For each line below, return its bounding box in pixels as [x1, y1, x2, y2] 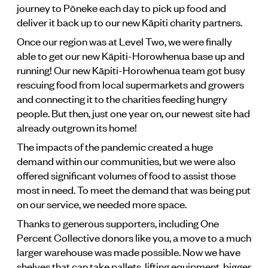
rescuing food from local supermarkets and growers [17, 77, 244, 92]
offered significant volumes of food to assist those [17, 167, 236, 182]
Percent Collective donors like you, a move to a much [17, 230, 251, 245]
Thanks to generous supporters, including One [17, 215, 219, 230]
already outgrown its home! [17, 120, 137, 135]
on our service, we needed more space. [17, 196, 187, 211]
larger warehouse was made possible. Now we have [17, 244, 240, 259]
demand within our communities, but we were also [17, 153, 236, 168]
